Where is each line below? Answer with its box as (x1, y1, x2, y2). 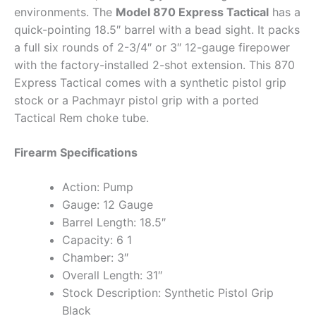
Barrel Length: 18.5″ (62, 214, 166, 229)
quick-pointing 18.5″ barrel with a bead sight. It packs (14, 22, 300, 37)
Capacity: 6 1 (62, 232, 132, 247)
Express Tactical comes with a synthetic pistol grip (14, 75, 286, 90)
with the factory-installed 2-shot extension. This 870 (14, 57, 295, 72)
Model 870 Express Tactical (116, 4, 269, 19)
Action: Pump (62, 179, 133, 194)
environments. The (14, 4, 116, 19)
